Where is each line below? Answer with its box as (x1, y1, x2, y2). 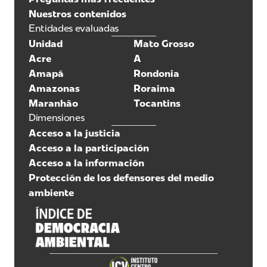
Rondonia (133, 67, 179, 79)
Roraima (133, 82, 175, 94)
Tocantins (133, 97, 181, 109)
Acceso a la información (29, 157, 144, 169)
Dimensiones (29, 111, 85, 123)
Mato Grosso (133, 38, 194, 49)
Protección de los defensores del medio (29, 172, 214, 184)
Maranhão (29, 97, 78, 109)
